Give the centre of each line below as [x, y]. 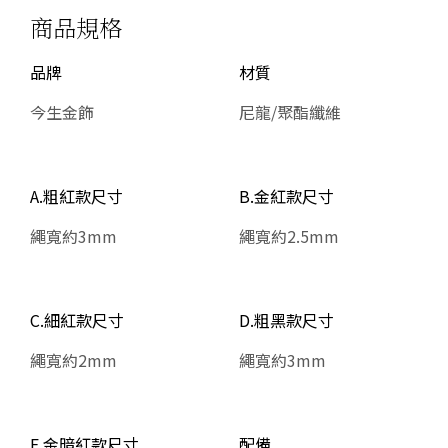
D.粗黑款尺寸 [286, 319]
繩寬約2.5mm [289, 235]
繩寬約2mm [73, 359]
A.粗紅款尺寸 [76, 195]
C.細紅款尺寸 [77, 319]
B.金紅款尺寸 [286, 195]
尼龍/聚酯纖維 [290, 111]
